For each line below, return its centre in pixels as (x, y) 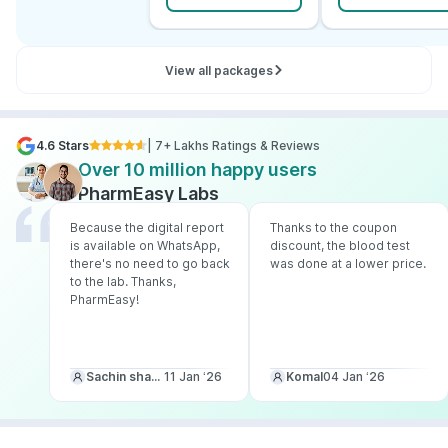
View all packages (218, 70)
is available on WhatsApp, (145, 246)
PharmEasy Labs (148, 194)
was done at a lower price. (348, 264)
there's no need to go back (150, 264)
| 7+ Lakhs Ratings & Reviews (233, 146)
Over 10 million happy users (197, 170)
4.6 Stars (62, 146)
